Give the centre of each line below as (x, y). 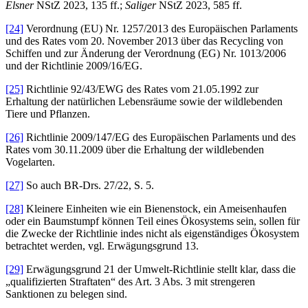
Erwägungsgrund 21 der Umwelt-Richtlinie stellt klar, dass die (159, 269)
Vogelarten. (30, 162)
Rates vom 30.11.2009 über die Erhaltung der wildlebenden (135, 150)
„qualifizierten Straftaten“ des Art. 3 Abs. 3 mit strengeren (130, 282)
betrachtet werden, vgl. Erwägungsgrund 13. (102, 246)
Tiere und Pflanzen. (48, 114)
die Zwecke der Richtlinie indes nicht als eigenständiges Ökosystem (152, 234)
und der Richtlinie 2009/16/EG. (74, 66)
